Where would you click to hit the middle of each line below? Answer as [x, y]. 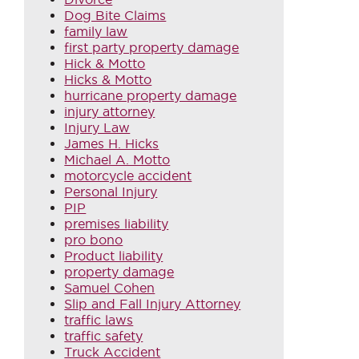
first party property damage [152, 47]
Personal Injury [111, 192]
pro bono [94, 240]
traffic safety [104, 336]
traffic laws [99, 320]
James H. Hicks [112, 143]
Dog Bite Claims [115, 15]
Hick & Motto [105, 63]
